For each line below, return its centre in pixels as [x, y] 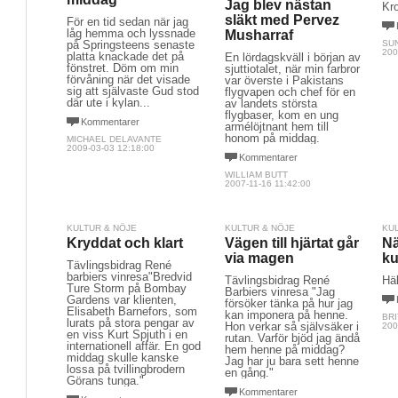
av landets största [271, 103]
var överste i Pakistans [284, 80]
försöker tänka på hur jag [288, 303]
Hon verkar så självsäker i [291, 326]
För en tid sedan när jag [127, 22]
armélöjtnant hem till [276, 127]
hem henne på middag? [284, 350]
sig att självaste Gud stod [133, 91]
